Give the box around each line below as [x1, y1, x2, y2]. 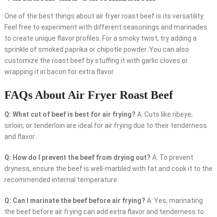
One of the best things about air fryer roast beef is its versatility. [4, 12, 204, 20]
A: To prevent [150, 154, 193, 162]
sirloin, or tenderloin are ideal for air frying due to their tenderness [4, 122, 207, 130]
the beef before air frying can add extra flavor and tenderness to [4, 208, 204, 216]
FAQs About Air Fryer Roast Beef [4, 89, 173, 102]
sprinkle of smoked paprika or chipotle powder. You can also [4, 46, 189, 54]
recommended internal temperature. [4, 176, 119, 184]
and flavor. [4, 133, 36, 141]
